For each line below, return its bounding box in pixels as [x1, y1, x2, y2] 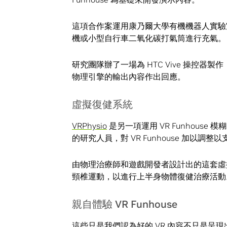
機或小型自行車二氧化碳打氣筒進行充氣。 [72, 32, 226, 43]
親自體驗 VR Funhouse [72, 198, 177, 211]
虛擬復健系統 [72, 98, 133, 111]
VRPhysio [72, 121, 107, 131]
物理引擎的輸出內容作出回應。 [72, 71, 185, 82]
